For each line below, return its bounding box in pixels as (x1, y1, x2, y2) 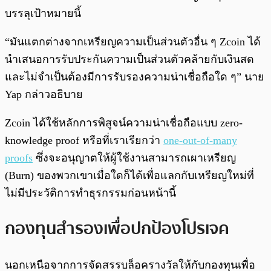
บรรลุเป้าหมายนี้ (5, 7, 81, 19)
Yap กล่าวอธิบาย (5, 88, 83, 100)
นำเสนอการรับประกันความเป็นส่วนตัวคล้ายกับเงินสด (5, 53, 254, 65)
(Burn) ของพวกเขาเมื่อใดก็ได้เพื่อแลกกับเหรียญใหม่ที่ (5, 169, 254, 181)
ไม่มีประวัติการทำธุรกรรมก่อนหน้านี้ (5, 186, 176, 199)
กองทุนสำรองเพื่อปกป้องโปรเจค (5, 215, 229, 242)
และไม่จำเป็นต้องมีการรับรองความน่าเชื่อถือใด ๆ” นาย (5, 70, 264, 83)
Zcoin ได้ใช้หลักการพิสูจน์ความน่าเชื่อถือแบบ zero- (5, 116, 243, 129)
